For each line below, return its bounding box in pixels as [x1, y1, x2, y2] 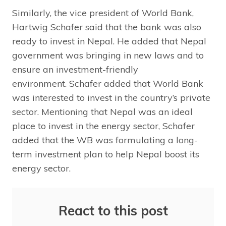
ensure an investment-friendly [12, 64, 138, 76]
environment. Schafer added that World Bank [12, 78, 203, 90]
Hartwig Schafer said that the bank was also [12, 21, 201, 33]
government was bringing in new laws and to [12, 49, 204, 62]
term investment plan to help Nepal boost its [12, 148, 199, 160]
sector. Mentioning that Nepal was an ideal [12, 106, 193, 118]
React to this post [58, 202, 168, 219]
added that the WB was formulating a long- [12, 134, 198, 146]
